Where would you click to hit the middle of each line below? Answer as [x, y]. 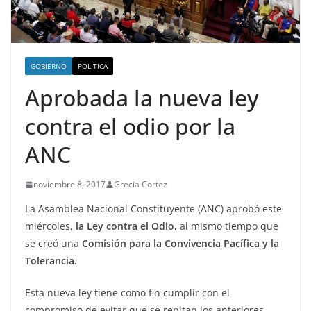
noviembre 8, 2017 [69, 185]
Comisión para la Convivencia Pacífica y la [179, 244]
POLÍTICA [93, 66]
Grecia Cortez [141, 185]
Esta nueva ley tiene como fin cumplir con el [127, 293]
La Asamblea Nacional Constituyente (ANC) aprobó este [153, 209]
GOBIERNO [49, 66]
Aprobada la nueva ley [142, 98]
